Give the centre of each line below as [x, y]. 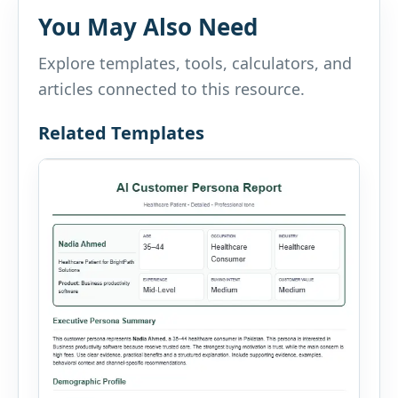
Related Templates [121, 133]
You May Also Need [148, 27]
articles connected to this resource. [171, 89]
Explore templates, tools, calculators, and [195, 64]
